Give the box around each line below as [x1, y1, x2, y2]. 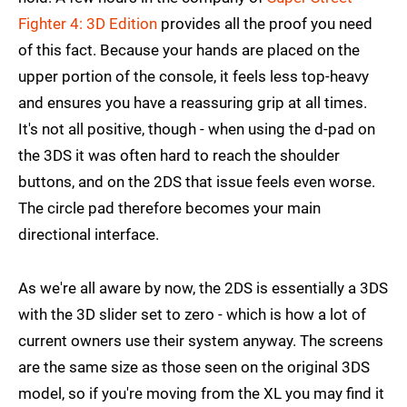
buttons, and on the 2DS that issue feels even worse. [18, 172, 375, 191]
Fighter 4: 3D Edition [18, 14, 157, 33]
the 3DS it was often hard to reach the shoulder [18, 145, 340, 164]
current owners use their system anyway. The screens [18, 331, 383, 350]
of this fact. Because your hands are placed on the [18, 40, 360, 59]
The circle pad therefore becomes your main [18, 198, 321, 217]
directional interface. [18, 224, 159, 243]
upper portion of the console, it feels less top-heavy [18, 66, 369, 85]
